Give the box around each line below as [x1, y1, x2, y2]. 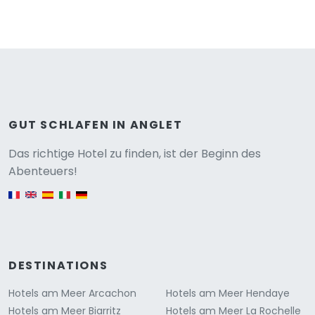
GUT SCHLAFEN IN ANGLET [8, 117, 183, 134]
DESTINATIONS [8, 257, 108, 274]
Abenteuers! [8, 163, 77, 180]
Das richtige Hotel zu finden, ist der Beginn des [8, 146, 261, 162]
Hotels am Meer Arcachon [8, 286, 136, 301]
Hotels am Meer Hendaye [166, 286, 290, 301]
